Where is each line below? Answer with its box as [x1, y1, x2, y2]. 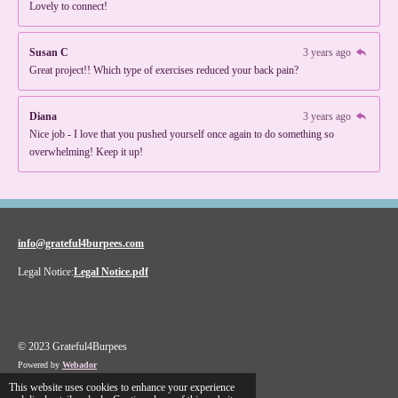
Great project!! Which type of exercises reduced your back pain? [29, 63, 298, 76]
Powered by [18, 360, 62, 370]
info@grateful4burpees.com [18, 237, 144, 250]
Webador [62, 360, 97, 370]
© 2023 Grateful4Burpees [18, 340, 132, 353]
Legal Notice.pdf [74, 266, 148, 278]
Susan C [29, 45, 68, 59]
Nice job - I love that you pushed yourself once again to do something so [29, 127, 334, 140]
